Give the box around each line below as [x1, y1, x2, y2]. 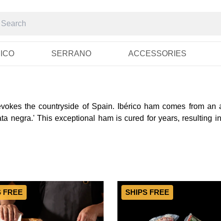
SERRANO [51, 49, 91, 58]
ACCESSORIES [128, 49, 186, 58]
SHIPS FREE [125, 188, 169, 196]
